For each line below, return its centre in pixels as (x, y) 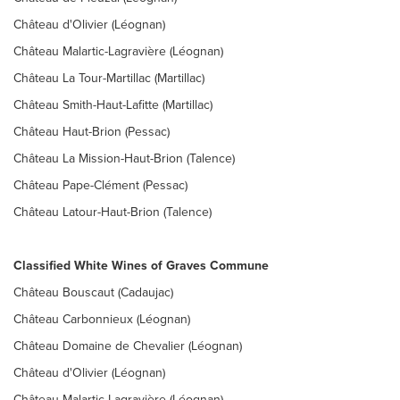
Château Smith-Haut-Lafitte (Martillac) (113, 105)
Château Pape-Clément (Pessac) (100, 185)
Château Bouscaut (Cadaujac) (93, 292)
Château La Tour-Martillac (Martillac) (109, 78)
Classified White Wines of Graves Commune (141, 266)
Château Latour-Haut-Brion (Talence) (112, 212)
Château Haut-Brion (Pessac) (92, 132)
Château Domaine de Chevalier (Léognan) (128, 346)
